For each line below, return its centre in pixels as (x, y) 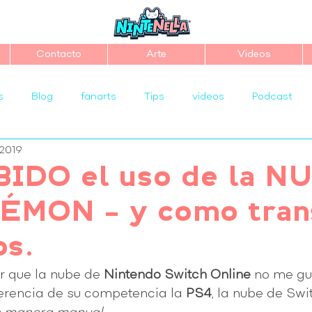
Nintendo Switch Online (177, 275)
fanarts (99, 96)
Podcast (272, 96)
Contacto (59, 54)
